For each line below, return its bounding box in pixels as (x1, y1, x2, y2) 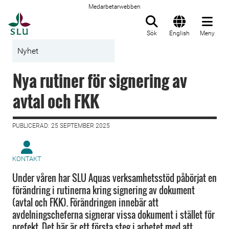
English (169, 30, 190, 37)
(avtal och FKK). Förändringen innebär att (12, 196, 158, 209)
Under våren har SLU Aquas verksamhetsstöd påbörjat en (12, 171, 217, 185)
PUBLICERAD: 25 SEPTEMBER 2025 (12, 122, 110, 129)
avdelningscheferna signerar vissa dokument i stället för (12, 208, 215, 221)
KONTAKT (12, 155, 41, 163)
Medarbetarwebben (88, 3, 141, 10)
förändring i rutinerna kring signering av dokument (12, 184, 195, 197)
